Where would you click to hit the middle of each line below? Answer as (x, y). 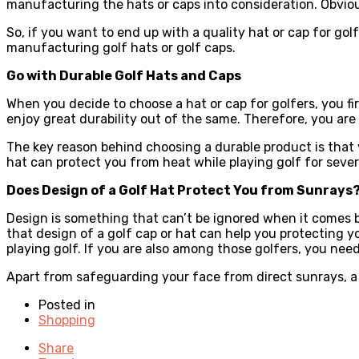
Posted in (67, 305)
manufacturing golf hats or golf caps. (121, 47)
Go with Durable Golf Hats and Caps (124, 75)
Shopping (67, 320)
